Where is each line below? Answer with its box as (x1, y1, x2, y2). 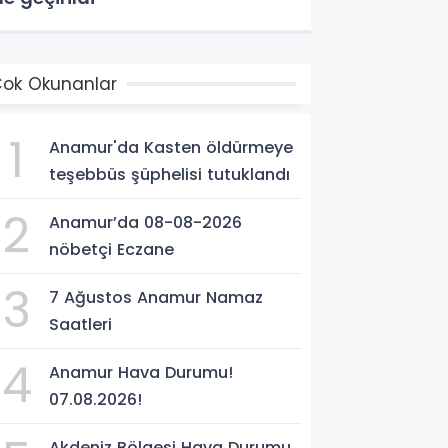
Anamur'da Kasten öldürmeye (49, 135, 294, 159)
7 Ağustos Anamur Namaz (49, 285, 264, 309)
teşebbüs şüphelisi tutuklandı (49, 162, 291, 186)
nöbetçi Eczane (49, 237, 175, 261)
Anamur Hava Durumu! (49, 360, 234, 384)
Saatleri (49, 312, 113, 336)
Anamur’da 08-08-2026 (49, 210, 243, 234)
